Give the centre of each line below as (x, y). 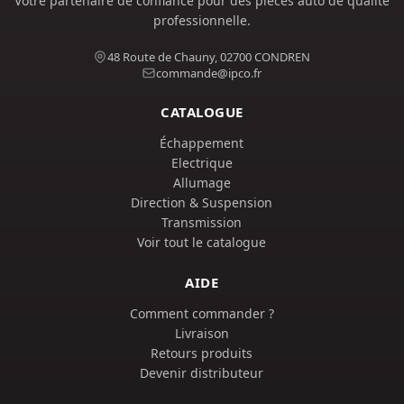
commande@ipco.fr (209, 73)
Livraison (202, 333)
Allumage (202, 183)
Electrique (202, 163)
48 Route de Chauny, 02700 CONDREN (209, 57)
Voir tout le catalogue (202, 242)
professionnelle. (202, 20)
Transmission (202, 222)
